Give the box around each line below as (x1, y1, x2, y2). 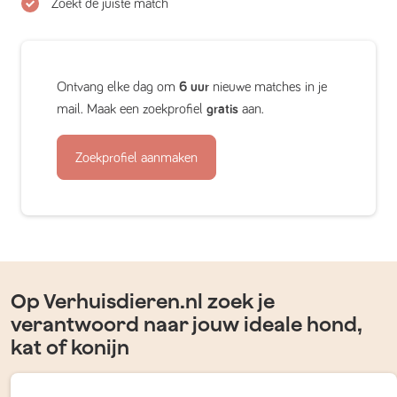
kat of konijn (11, 336, 129, 360)
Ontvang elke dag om (57, 80, 179, 95)
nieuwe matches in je (209, 80, 327, 95)
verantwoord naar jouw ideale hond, (11, 313, 362, 337)
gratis (206, 102, 238, 117)
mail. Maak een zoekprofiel (57, 102, 206, 117)
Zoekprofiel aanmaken (75, 151, 198, 166)
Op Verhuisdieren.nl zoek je (11, 290, 275, 314)
